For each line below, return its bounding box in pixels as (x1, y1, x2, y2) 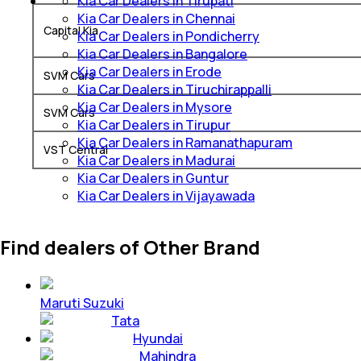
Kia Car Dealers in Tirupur (77, 116, 230, 135)
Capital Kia (44, 22, 98, 38)
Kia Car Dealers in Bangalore (77, 45, 247, 64)
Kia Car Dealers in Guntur (77, 169, 229, 188)
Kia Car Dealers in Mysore (77, 98, 232, 117)
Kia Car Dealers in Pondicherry (77, 27, 259, 46)
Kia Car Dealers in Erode (77, 63, 222, 81)
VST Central (44, 141, 108, 157)
